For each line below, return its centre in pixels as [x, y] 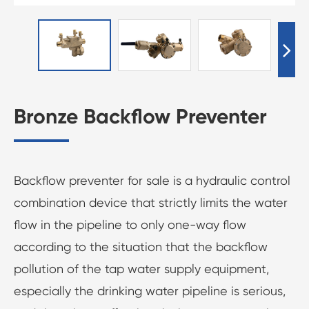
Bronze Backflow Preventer [140, 117]
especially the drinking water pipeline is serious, [150, 291]
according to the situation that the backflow [141, 247]
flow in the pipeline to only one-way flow [130, 225]
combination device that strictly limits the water [151, 203]
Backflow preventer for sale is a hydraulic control [152, 181]
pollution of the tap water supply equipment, [141, 269]
